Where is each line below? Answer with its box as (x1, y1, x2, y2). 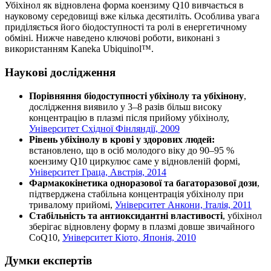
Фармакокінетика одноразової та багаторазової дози (29, 177, 257, 188)
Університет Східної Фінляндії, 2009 (29, 123, 180, 134)
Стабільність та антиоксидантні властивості (29, 210, 223, 221)
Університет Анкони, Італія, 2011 (115, 199, 252, 210)
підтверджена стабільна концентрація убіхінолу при (29, 188, 244, 199)
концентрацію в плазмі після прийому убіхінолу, (29, 112, 229, 123)
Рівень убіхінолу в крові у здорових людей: (29, 134, 215, 145)
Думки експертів (5, 254, 92, 267)
